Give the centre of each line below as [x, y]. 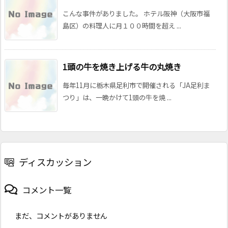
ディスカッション [55, 162]
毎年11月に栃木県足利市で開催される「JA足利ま [136, 85]
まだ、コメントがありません [61, 215]
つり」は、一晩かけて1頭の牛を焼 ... [117, 97]
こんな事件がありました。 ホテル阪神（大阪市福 [136, 13]
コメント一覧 [47, 190]
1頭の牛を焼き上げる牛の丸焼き [122, 66]
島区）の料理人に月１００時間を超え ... [122, 25]
